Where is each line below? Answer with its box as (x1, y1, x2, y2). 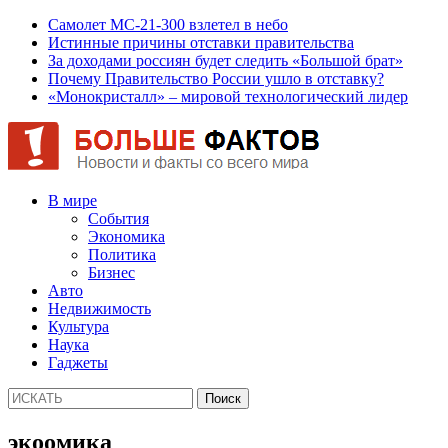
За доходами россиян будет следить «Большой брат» (48, 52, 403, 69)
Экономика (88, 228, 165, 245)
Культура (48, 318, 109, 335)
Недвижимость (48, 300, 151, 317)
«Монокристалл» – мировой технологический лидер (48, 88, 408, 105)
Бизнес (88, 264, 135, 281)
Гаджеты (48, 354, 108, 371)
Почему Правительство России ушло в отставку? (48, 70, 384, 87)
